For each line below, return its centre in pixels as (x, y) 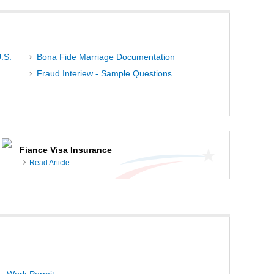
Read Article (50, 163)
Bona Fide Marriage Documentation (106, 57)
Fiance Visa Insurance (66, 150)
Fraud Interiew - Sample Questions (104, 74)
